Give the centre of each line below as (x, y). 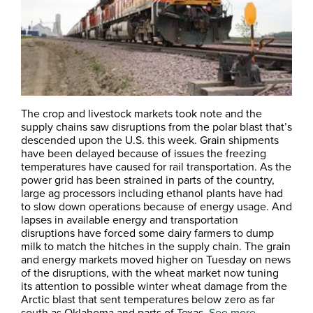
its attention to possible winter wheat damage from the (154, 285)
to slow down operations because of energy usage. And (156, 206)
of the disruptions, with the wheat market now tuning (150, 272)
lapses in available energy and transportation (130, 219)
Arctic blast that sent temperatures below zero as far (148, 299)
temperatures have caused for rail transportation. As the (156, 166)
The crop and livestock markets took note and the (141, 113)
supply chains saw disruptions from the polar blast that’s (156, 126)
